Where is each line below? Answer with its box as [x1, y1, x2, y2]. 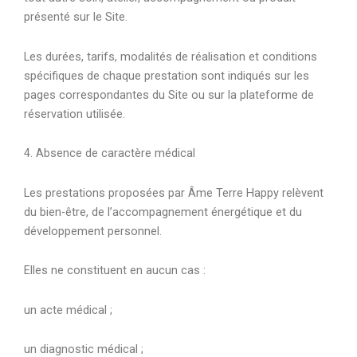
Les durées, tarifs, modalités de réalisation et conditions [24, 49, 317, 64]
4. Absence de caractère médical [24, 146, 195, 161]
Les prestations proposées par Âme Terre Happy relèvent [24, 185, 324, 200]
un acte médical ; [24, 302, 112, 317]
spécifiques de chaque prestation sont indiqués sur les [24, 68, 309, 83]
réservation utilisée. [24, 106, 125, 121]
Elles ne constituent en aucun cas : [24, 263, 206, 278]
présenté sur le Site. [24, 10, 127, 24]
